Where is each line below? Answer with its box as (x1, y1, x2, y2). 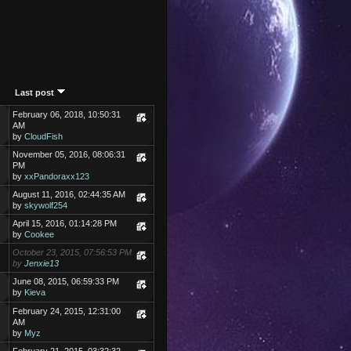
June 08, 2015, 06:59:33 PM (13, 277, 120, 287)
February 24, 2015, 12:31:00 (13, 306, 121, 317)
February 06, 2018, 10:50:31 (13, 110, 121, 120)
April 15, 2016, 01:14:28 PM (13, 219, 118, 229)
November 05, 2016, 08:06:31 (13, 150, 126, 160)
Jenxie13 (24, 259, 60, 269)
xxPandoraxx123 (24, 172, 90, 182)
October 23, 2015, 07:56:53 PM (13, 248, 132, 258)
